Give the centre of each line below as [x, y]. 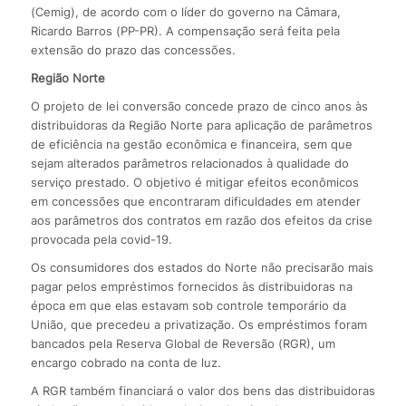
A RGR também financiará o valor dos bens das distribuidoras [203, 391]
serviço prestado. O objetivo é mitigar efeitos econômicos [194, 183]
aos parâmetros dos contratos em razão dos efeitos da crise [201, 221]
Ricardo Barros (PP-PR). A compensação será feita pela [185, 31]
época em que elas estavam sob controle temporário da [188, 306]
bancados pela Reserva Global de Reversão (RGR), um [183, 344]
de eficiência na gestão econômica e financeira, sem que [191, 145]
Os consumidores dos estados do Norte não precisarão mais [202, 268]
